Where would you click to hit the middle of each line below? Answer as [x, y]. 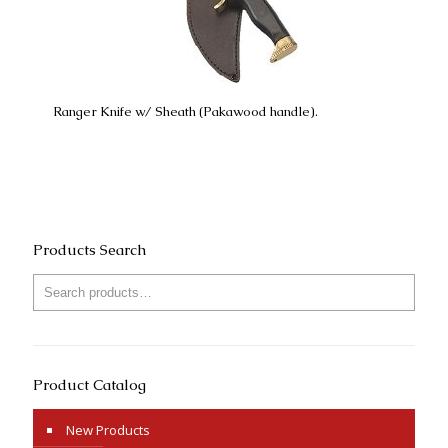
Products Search [89, 249]
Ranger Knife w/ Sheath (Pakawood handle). [185, 111]
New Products [108, 430]
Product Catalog [89, 384]
